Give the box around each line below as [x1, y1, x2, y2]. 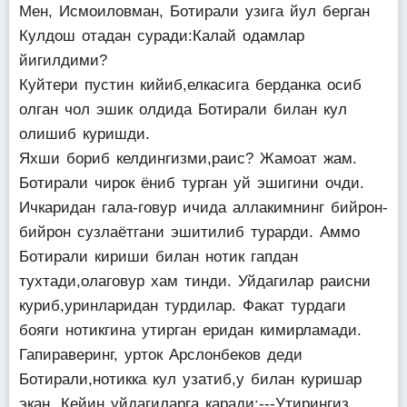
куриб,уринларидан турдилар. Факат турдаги [19, 297, 346, 314]
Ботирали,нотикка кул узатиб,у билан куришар [19, 371, 362, 388]
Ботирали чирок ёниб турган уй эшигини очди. [19, 174, 364, 192]
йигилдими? [19, 52, 107, 69]
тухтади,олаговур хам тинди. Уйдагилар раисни [19, 273, 371, 290]
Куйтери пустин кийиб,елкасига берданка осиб [19, 76, 362, 94]
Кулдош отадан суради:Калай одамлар [19, 27, 304, 45]
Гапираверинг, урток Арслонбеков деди [19, 346, 303, 363]
